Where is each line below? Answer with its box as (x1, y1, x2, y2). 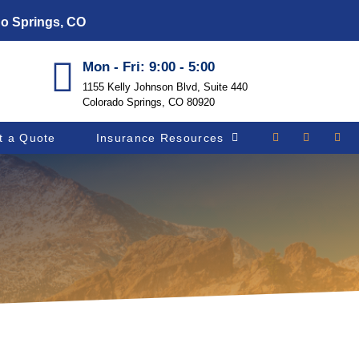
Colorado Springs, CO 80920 (83, 96, 216, 108)
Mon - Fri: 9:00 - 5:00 (83, 59, 216, 75)
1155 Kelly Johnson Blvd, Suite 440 (83, 81, 248, 93)
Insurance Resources (95, 131, 224, 144)
